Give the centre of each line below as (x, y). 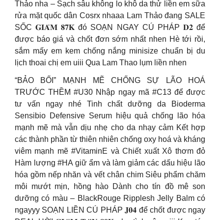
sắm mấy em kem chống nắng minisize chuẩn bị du (110, 51)
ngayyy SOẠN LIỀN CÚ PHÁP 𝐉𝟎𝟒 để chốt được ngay (110, 210)
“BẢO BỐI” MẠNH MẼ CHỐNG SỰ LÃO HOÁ (110, 80)
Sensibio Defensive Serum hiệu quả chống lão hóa (110, 116)
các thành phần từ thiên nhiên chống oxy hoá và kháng (110, 139)
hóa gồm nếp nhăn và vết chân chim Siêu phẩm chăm (110, 175)
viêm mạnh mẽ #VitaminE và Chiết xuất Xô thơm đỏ (110, 151)
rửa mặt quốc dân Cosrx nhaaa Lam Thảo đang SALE (110, 15)
